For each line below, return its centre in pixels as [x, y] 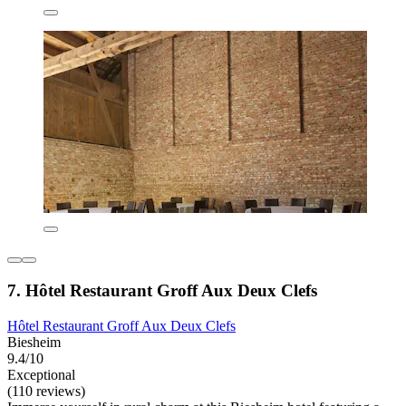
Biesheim [34, 342]
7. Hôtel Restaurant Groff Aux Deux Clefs [162, 290]
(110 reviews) [46, 391]
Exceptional [41, 374]
